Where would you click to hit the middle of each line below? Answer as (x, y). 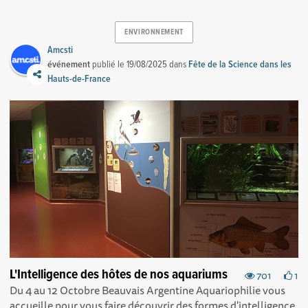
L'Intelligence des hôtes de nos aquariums (119, 275)
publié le (109, 64)
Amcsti (60, 50)
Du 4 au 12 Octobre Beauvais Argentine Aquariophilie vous (148, 290)
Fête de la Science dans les (240, 64)
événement (69, 64)
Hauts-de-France (79, 79)
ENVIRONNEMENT (154, 33)
